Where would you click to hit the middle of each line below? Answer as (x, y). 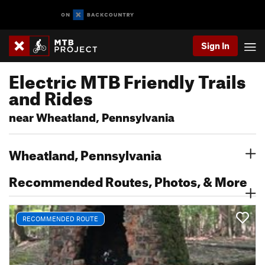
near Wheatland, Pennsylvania (92, 116)
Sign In (215, 46)
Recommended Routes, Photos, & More (128, 180)
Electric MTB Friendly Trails (127, 79)
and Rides (51, 95)
